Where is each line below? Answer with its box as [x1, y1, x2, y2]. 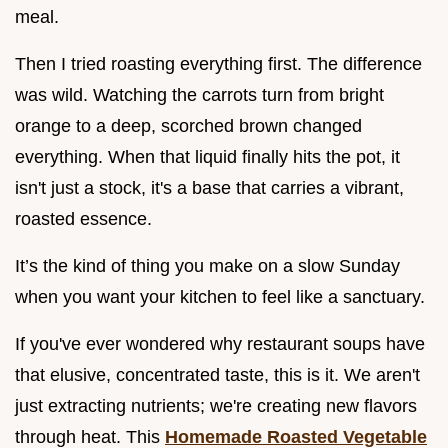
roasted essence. [15, 208, 152, 229]
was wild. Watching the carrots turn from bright [15, 84, 384, 105]
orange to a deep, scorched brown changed [15, 115, 362, 136]
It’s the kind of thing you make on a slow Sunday [15, 255, 400, 276]
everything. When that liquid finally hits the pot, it [15, 146, 400, 167]
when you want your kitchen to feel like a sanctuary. [15, 286, 425, 307]
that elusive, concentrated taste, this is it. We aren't [15, 364, 420, 385]
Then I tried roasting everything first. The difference [15, 53, 422, 74]
